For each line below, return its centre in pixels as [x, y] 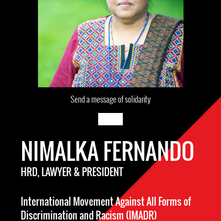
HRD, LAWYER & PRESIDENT [72, 172]
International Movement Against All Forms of [106, 201]
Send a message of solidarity [110, 99]
